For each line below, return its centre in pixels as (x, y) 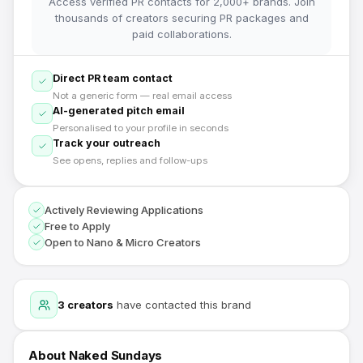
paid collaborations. (181, 34)
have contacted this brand (182, 305)
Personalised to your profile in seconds (141, 128)
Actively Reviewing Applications (124, 210)
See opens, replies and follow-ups (130, 160)
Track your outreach (107, 143)
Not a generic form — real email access (142, 96)
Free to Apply (77, 226)
